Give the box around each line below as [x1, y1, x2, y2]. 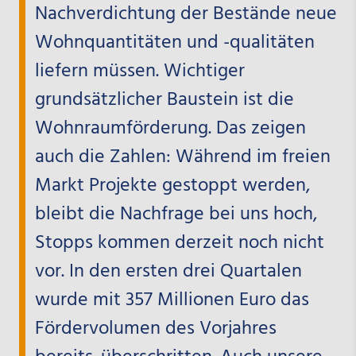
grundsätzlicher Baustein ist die [34, 85, 294, 116]
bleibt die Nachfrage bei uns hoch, [34, 199, 317, 230]
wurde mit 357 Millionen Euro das [34, 285, 309, 316]
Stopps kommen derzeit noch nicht [34, 228, 324, 259]
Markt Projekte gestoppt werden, [34, 171, 310, 202]
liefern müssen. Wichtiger [34, 56, 245, 87]
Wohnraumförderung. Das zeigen [34, 114, 306, 145]
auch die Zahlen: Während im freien [34, 142, 331, 173]
